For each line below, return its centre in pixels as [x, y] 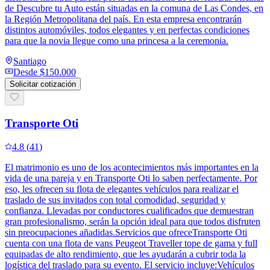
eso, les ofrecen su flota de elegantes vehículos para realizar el [122, 189]
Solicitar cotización [43, 84]
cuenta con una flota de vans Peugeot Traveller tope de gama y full [131, 243]
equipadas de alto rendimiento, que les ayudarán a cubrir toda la [125, 254]
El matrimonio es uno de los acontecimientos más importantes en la [132, 167]
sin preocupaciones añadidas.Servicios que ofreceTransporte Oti [126, 232]
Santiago [30, 61]
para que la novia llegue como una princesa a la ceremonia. [117, 41]
